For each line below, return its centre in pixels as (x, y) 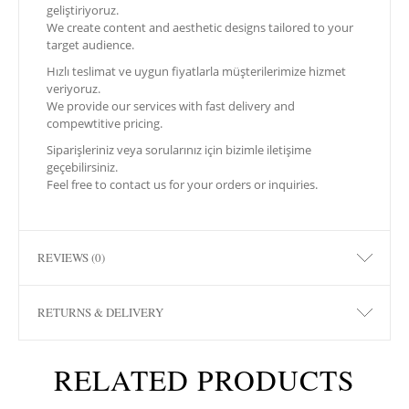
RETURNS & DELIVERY (100, 312)
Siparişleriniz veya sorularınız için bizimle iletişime (179, 149)
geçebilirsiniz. (82, 167)
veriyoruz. (73, 88)
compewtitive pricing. (105, 123)
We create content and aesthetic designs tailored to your (200, 27)
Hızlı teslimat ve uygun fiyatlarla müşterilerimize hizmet (196, 71)
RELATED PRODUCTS (204, 379)
